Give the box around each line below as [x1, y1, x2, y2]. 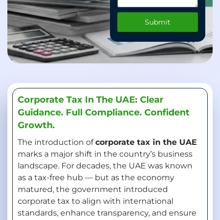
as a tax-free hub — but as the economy [18, 173, 174, 182]
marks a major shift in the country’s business [18, 149, 192, 159]
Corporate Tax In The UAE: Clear [18, 94, 164, 105]
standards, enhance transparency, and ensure [18, 208, 196, 218]
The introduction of [18, 137, 95, 147]
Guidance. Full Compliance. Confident [18, 107, 190, 118]
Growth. [18, 120, 55, 131]
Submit [145, 17, 170, 27]
